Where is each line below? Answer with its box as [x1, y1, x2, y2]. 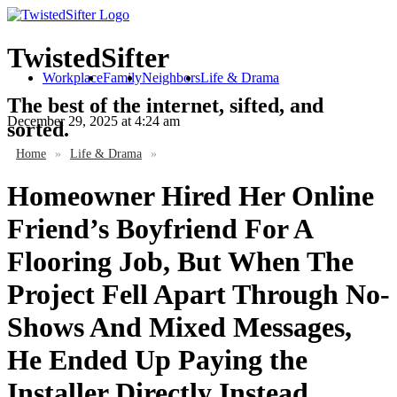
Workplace [43, 70, 103, 85]
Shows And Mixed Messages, [7, 311, 352, 344]
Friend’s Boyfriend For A [7, 213, 312, 245]
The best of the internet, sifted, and [7, 93, 323, 117]
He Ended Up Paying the [7, 344, 307, 377]
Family [103, 70, 142, 85]
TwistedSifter [7, 42, 169, 74]
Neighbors [142, 70, 200, 85]
